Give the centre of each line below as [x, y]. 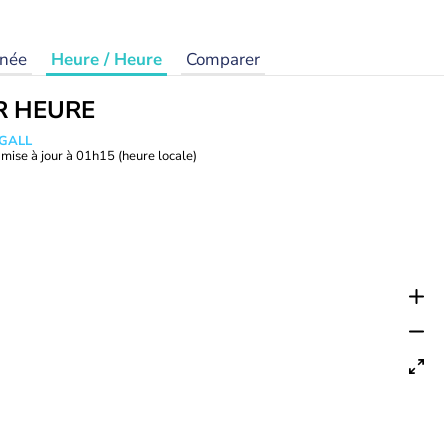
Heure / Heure [106, 59]
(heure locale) [157, 156]
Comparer [223, 59]
